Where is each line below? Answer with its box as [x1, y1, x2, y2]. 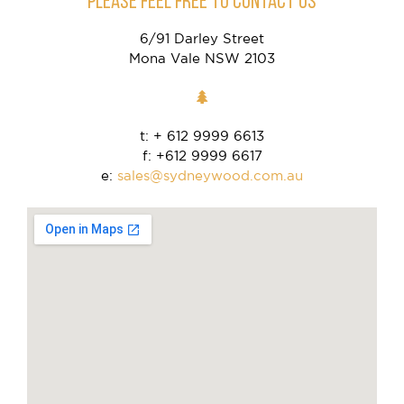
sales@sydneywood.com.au [117, 167, 303, 183]
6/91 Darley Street [140, 31, 264, 46]
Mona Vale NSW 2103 [129, 50, 275, 66]
